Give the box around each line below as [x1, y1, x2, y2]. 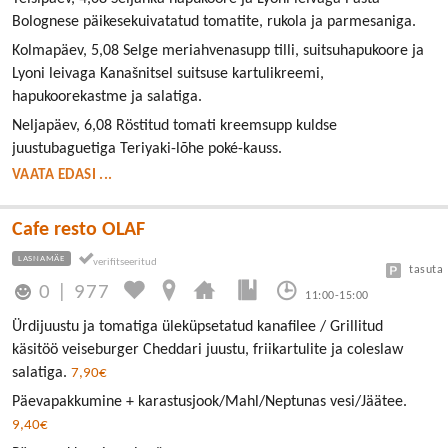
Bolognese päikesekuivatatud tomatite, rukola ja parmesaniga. [12, 13, 416, 30]
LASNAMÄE [18, 253, 65, 263]
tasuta [409, 263, 443, 276]
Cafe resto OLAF [12, 219, 145, 240]
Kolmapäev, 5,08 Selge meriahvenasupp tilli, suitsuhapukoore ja [12, 42, 424, 59]
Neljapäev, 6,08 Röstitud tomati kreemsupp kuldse [12, 117, 337, 134]
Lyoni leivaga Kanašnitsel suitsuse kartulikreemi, [12, 65, 324, 82]
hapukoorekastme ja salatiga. [12, 88, 202, 105]
